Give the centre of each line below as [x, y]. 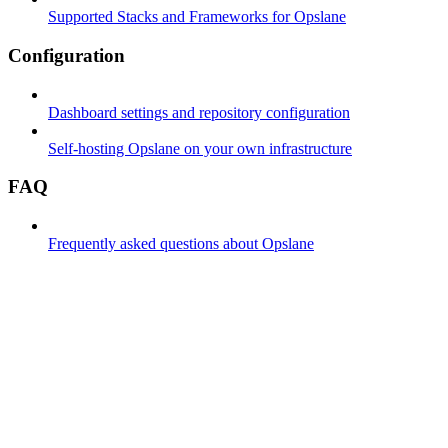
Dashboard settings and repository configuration [199, 112]
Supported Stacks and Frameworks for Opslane [197, 17]
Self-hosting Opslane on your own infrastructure [200, 148]
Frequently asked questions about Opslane [181, 243]
